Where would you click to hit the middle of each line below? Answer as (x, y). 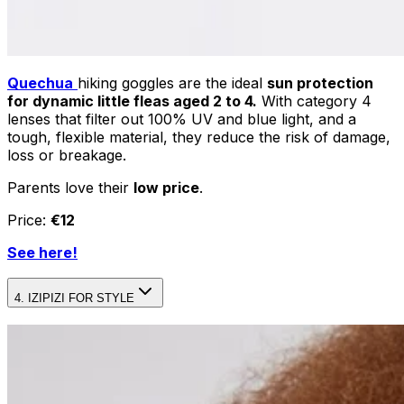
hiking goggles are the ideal (172, 83)
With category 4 (314, 101)
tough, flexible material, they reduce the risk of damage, (199, 137)
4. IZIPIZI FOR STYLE (74, 298)
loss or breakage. (67, 155)
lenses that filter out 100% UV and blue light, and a (182, 119)
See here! (42, 252)
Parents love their (70, 187)
